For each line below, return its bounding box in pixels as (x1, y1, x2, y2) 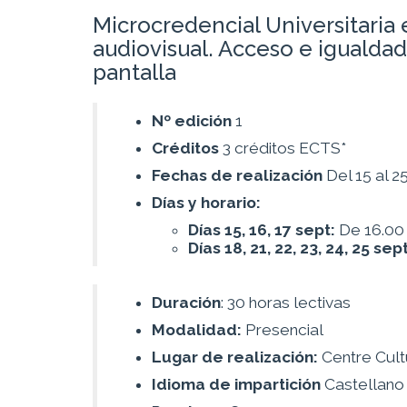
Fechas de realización (152, 166, 323, 185)
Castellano (321, 375, 404, 394)
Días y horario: (152, 194, 261, 213)
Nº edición (152, 112, 232, 131)
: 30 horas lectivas (221, 293, 358, 313)
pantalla (93, 59, 176, 86)
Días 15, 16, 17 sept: (188, 221, 339, 240)
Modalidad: (152, 321, 242, 340)
